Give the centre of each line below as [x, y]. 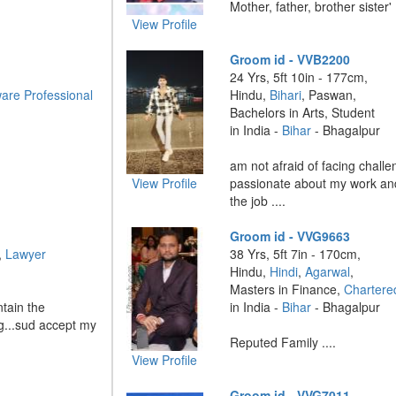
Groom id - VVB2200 [290, 59]
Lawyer [25, 254]
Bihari [286, 95]
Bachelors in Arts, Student [303, 112]
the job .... [258, 201]
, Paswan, [329, 95]
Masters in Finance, [287, 289]
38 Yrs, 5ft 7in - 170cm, [296, 254]
